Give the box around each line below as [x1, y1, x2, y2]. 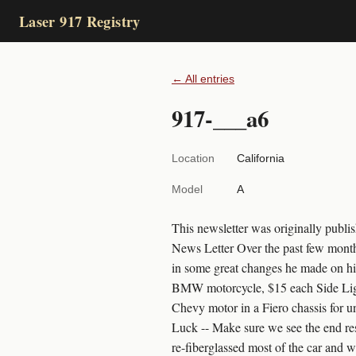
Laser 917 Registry [19, 10, 141, 32]
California [237, 152, 284, 164]
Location [172, 152, 215, 164]
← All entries [172, 73, 234, 85]
